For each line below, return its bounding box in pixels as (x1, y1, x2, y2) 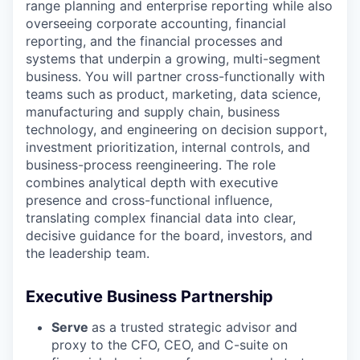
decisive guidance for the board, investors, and (26, 227, 313, 243)
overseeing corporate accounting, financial (26, 14, 286, 31)
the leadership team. (26, 244, 149, 261)
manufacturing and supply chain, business (26, 103, 280, 120)
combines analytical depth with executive (26, 174, 278, 190)
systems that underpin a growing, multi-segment (26, 50, 321, 67)
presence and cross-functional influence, (26, 191, 272, 208)
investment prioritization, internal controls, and (26, 138, 310, 155)
